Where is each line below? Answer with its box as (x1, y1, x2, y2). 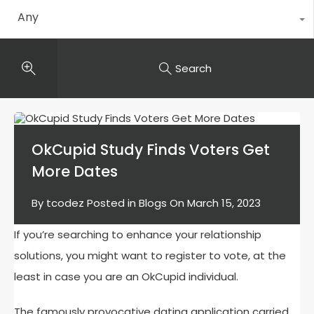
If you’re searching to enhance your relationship (14, 227, 261, 242)
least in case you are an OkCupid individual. (14, 269, 241, 284)
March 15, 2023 (187, 196, 261, 210)
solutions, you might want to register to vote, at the (14, 248, 286, 263)
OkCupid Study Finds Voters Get (32, 139, 270, 160)
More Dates (32, 161, 118, 182)
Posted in (84, 196, 139, 210)
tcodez (46, 196, 84, 210)
